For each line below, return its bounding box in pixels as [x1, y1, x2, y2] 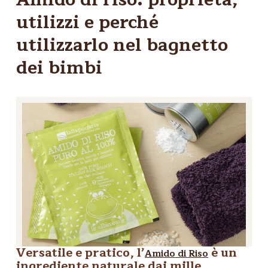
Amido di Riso [145, 246, 208, 261]
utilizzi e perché [16, 7, 159, 37]
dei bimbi [16, 53, 102, 83]
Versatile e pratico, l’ [16, 243, 145, 263]
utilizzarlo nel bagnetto [16, 30, 228, 60]
